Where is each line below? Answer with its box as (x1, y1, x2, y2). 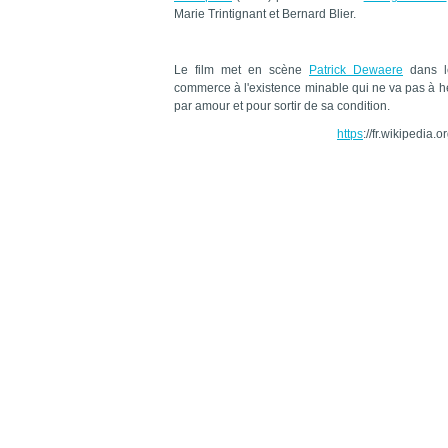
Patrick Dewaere (309, 63, 403, 77)
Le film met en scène (174, 63, 309, 77)
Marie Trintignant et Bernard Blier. (174, 7, 356, 21)
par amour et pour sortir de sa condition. (174, 99, 390, 113)
